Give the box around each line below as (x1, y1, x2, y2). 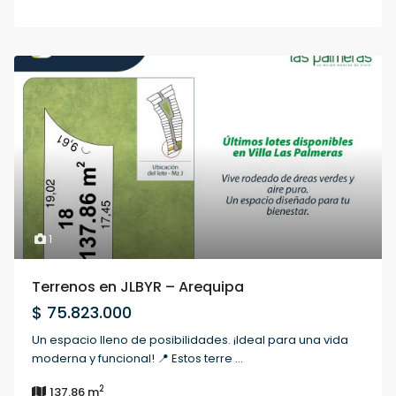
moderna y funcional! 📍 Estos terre (32, 350, 236, 368)
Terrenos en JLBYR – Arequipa (32, 277, 245, 298)
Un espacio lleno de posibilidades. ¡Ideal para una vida (32, 331, 349, 349)
